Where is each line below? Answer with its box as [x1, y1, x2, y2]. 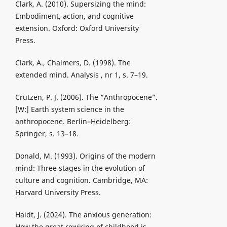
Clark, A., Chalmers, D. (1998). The [15, 58, 131, 68]
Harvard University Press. [15, 187, 101, 198]
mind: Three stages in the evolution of [15, 163, 145, 173]
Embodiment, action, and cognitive [15, 11, 134, 21]
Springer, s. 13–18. [15, 129, 79, 139]
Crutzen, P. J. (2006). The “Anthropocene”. [15, 92, 158, 102]
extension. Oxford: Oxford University [15, 23, 139, 33]
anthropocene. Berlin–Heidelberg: [15, 117, 131, 127]
